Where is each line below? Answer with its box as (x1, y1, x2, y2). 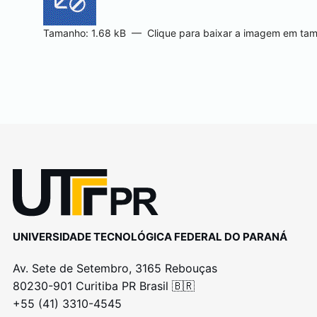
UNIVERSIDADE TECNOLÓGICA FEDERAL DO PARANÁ (12, 229, 287, 243)
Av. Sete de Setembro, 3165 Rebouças (12, 260, 217, 275)
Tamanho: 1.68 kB (42, 27, 126, 39)
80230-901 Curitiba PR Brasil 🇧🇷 (12, 278, 195, 293)
